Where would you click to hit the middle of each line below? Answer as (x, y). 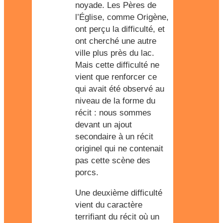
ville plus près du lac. (115, 53)
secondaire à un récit (114, 137)
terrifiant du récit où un (117, 217)
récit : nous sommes (113, 113)
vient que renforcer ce (116, 77)
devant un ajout (104, 125)
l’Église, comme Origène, (122, 17)
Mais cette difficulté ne (117, 65)
